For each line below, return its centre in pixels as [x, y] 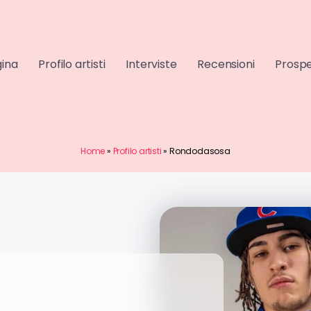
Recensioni [226, 65]
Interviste [151, 65]
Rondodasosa [200, 151]
